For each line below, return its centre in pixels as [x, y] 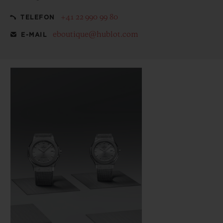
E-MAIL [34, 35]
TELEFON [38, 17]
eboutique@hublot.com [95, 35]
